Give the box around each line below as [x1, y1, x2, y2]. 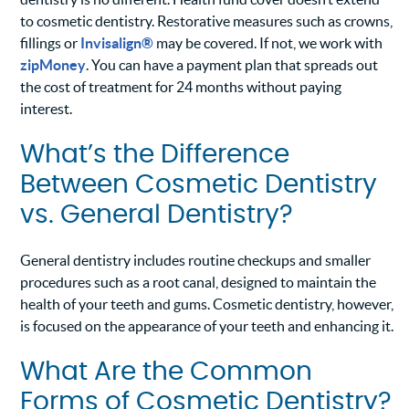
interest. [20, 100, 73, 118]
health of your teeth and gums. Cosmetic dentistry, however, [20, 296, 394, 313]
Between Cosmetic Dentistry [20, 173, 378, 199]
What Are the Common [20, 360, 313, 386]
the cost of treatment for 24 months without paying [20, 79, 342, 96]
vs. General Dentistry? [20, 203, 294, 229]
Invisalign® [80, 35, 154, 52]
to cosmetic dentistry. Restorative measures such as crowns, [20, 13, 393, 30]
